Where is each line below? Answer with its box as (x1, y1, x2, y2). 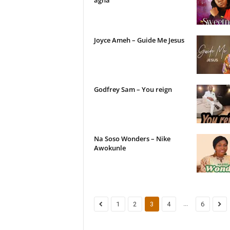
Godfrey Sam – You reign (93, 85, 172, 94)
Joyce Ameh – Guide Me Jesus (93, 35, 184, 45)
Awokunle (93, 143, 126, 152)
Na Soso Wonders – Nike (93, 134, 170, 143)
